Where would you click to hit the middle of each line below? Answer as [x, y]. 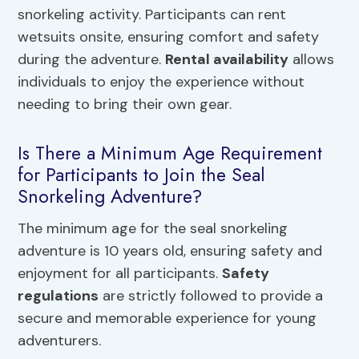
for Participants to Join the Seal [142, 175]
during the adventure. [92, 59]
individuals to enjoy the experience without [161, 81]
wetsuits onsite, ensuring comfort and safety [169, 36]
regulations [58, 295]
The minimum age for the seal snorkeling [153, 228]
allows [312, 59]
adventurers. [60, 340]
